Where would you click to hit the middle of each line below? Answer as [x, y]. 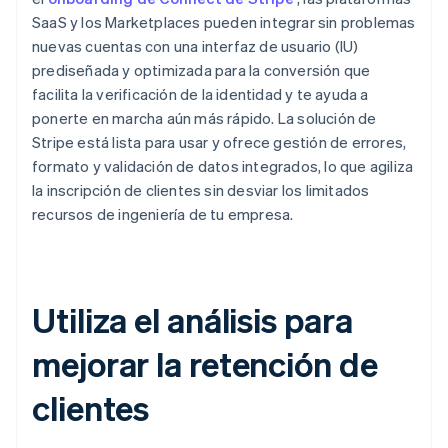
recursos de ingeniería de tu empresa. [163, 214]
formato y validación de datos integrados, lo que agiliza [223, 166]
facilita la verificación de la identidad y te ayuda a [200, 94]
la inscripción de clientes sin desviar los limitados [201, 190]
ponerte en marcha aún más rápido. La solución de [204, 118]
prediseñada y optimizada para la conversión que [201, 70]
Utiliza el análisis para [192, 320]
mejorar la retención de [205, 364]
